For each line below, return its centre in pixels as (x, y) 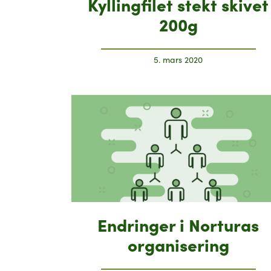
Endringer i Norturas (178, 224)
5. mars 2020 (178, 59)
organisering (178, 244)
